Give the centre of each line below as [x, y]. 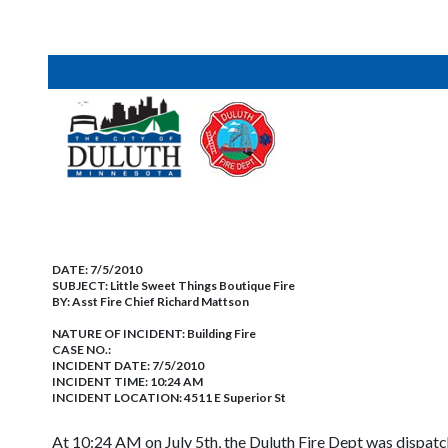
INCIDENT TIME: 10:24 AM [127, 381]
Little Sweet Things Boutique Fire [202, 285]
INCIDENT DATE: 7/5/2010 [128, 365]
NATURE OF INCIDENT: [119, 333]
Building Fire [221, 333]
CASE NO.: [81, 349]
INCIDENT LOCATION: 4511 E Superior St [169, 397]
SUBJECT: [81, 285]
